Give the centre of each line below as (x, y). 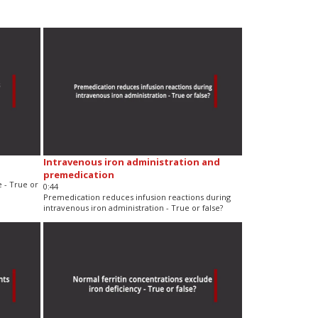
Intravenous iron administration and (131, 161)
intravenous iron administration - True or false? (133, 207)
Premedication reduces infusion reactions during (137, 197)
